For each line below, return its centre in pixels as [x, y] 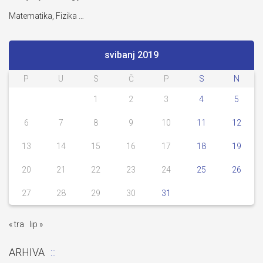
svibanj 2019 [131, 55]
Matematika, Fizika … [46, 16]
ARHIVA [27, 252]
